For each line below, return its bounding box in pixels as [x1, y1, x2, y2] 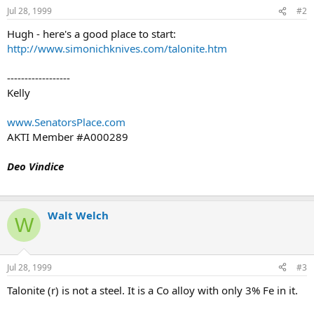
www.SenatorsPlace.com [7, 115, 125, 129]
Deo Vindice [7, 159, 64, 173]
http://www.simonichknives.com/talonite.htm [7, 41, 227, 55]
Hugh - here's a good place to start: [7, 27, 176, 41]
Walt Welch [48, 208, 109, 222]
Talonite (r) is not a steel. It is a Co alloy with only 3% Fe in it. [7, 282, 298, 297]
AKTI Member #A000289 [7, 130, 128, 144]
